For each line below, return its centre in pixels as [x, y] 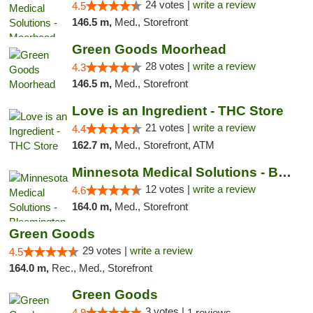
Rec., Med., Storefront [102, 268]
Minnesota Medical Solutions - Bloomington [284, 172]
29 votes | [106, 250]
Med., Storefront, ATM [164, 145]
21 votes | [169, 128]
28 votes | [169, 66]
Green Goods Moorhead [149, 49]
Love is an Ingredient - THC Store [177, 111]
